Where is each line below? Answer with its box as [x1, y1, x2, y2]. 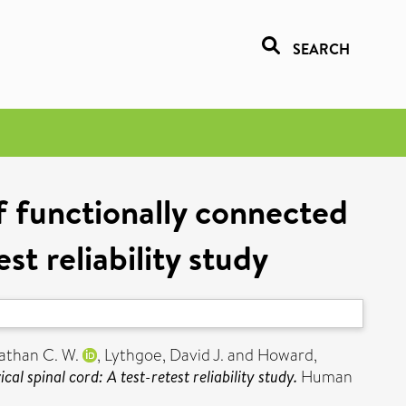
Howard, [257, 343, 317, 367]
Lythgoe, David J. [104, 343, 224, 367]
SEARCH [293, 39, 350, 59]
